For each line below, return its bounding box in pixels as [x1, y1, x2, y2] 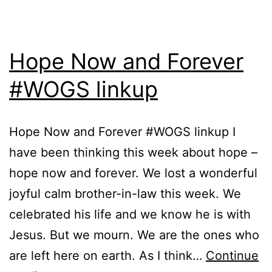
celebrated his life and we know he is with [9, 206, 251, 222]
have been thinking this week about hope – [9, 144, 257, 160]
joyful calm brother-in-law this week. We [9, 186, 241, 201]
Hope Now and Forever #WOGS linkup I [9, 124, 236, 139]
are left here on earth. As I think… [9, 248, 206, 263]
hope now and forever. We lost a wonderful [9, 165, 257, 180]
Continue [206, 248, 259, 263]
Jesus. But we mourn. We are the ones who [9, 227, 259, 242]
